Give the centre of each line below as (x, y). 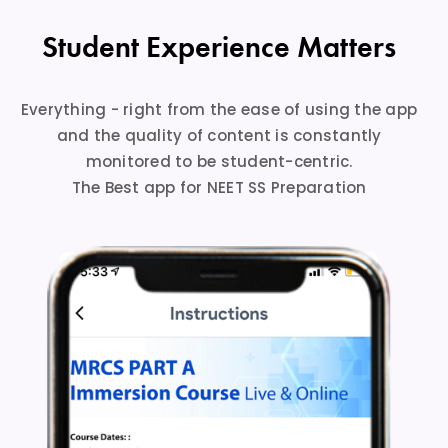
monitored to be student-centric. (219, 161)
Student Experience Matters (219, 46)
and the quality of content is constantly (219, 135)
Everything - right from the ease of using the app (219, 109)
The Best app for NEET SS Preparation (219, 187)
